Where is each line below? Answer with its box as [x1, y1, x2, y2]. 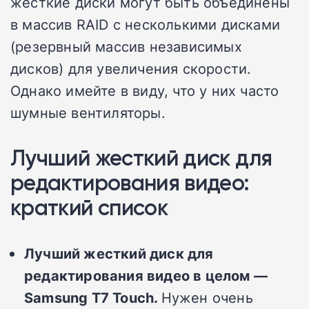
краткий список [10, 194, 168, 221]
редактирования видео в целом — [24, 266, 268, 286]
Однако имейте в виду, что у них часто [10, 81, 279, 101]
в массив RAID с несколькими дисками [10, 14, 280, 34]
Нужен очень [161, 288, 253, 308]
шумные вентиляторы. [10, 103, 166, 123]
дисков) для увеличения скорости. [10, 59, 252, 79]
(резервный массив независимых [10, 37, 242, 57]
